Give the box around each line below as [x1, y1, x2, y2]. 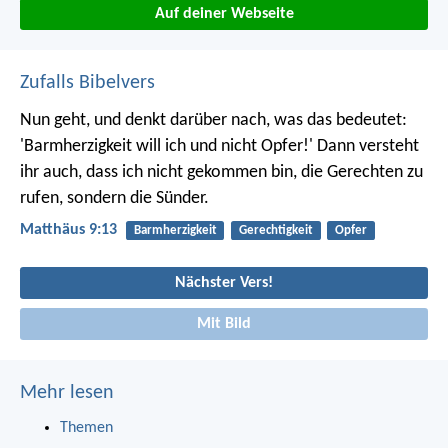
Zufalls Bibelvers [20, 73, 155, 94]
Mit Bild [197, 316, 251, 333]
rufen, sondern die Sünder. [20, 189, 209, 209]
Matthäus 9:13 [20, 222, 117, 239]
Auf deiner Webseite [154, 6, 294, 23]
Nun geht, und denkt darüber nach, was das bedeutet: [20, 111, 407, 131]
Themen [60, 420, 113, 437]
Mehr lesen [20, 383, 114, 404]
